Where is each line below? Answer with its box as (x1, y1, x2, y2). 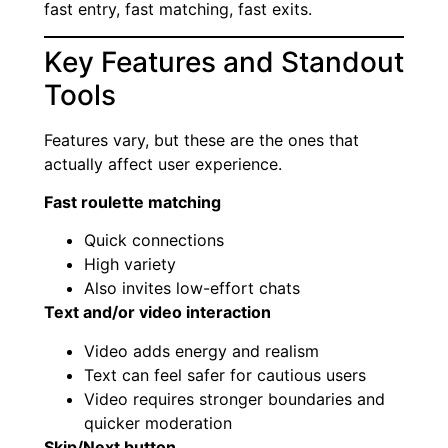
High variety (84, 254, 176, 275)
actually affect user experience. (44, 153, 282, 174)
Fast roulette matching (44, 192, 221, 213)
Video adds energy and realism (84, 340, 319, 361)
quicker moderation (84, 412, 232, 433)
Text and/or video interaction (44, 302, 271, 323)
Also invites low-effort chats (84, 278, 300, 299)
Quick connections (84, 230, 224, 251)
